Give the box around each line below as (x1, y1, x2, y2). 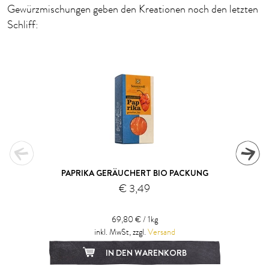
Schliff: (7, 18, 38, 32)
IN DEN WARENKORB (103, 247, 187, 259)
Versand (147, 226, 175, 238)
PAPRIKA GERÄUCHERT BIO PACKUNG (61, 167, 208, 179)
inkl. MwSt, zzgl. (94, 226, 148, 238)
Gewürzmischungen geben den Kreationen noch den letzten (7, 2, 258, 17)
